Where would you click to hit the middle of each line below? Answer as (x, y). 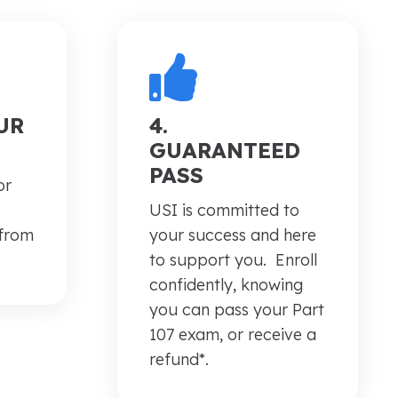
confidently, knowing (227, 285)
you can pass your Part (237, 310)
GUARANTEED (225, 151)
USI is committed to (225, 211)
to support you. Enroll (234, 260)
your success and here (233, 235)
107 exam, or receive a (233, 335)
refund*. (179, 360)
